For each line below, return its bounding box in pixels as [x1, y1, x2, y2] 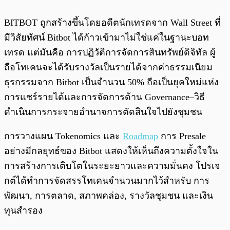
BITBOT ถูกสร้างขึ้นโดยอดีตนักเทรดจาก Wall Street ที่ [4, 17, 221, 28]
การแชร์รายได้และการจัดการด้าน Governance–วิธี [4, 92, 205, 103]
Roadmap [123, 131, 158, 142]
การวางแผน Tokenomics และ [4, 131, 123, 142]
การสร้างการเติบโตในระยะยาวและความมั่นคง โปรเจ [4, 161, 220, 171]
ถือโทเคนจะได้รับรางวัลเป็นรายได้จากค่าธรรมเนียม [4, 62, 213, 73]
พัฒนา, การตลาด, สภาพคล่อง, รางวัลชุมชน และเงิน [4, 190, 213, 201]
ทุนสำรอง [4, 205, 43, 216]
